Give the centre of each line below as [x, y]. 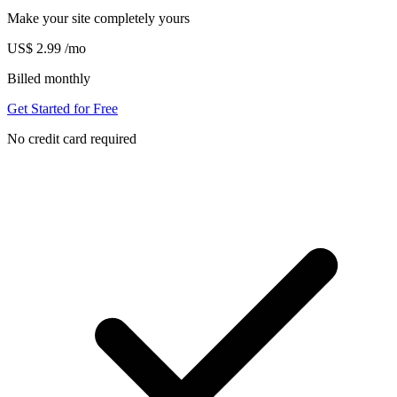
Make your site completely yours [98, 18]
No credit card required [72, 138]
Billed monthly [49, 78]
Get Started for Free [62, 108]
